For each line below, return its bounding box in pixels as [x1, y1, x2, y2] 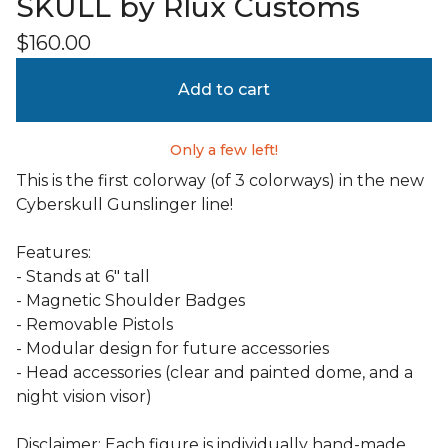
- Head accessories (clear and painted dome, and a [16, 363, 413, 383]
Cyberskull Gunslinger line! [16, 195, 233, 215]
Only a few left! [170, 141, 278, 160]
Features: [16, 243, 91, 263]
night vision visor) [16, 387, 152, 407]
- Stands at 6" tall [16, 267, 150, 287]
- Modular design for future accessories [16, 339, 329, 359]
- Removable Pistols [16, 315, 173, 335]
